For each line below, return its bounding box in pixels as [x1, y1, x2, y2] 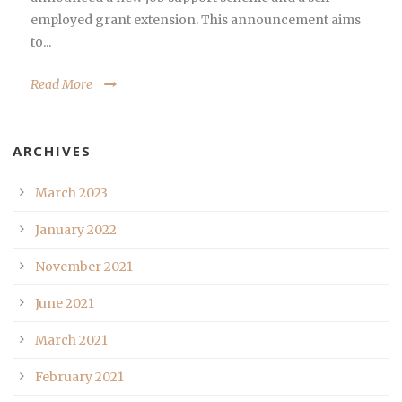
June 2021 [35, 294, 94, 311]
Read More [31, 75, 92, 92]
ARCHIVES [13, 141, 92, 160]
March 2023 [35, 184, 108, 201]
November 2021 [35, 258, 133, 275]
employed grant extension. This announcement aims [31, 11, 361, 28]
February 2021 [35, 368, 124, 385]
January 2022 [35, 221, 117, 238]
